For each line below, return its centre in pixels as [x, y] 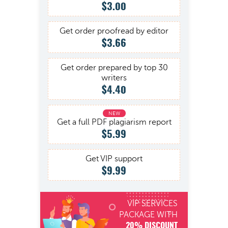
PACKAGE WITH [148, 215]
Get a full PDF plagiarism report [114, 122]
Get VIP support [114, 159]
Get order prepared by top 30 [114, 68]
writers [114, 78]
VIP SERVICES [152, 204]
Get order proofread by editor [114, 31]
